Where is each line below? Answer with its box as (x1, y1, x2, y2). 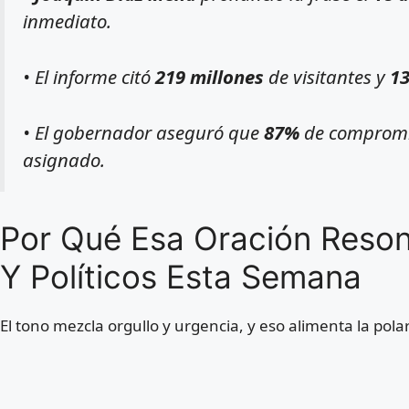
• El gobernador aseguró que (23, 119, 264, 145)
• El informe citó (23, 63, 155, 89)
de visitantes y (264, 63, 390, 89)
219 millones (155, 63, 264, 89)
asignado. (23, 146, 105, 173)
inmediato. (23, 8, 111, 35)
